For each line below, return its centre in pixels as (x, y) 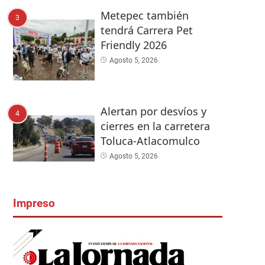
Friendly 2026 (133, 45)
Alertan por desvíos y (153, 112)
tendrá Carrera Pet (146, 30)
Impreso (34, 203)
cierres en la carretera (155, 126)
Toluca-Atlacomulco (150, 141)
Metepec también (144, 16)
